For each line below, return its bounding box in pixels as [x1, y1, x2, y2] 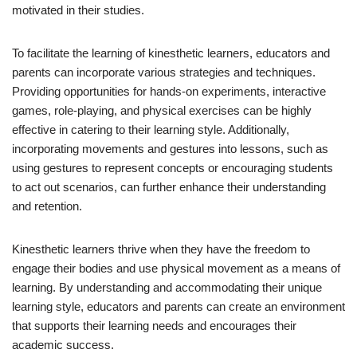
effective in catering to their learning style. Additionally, [12, 122, 289, 136]
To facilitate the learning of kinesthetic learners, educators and [12, 45, 330, 60]
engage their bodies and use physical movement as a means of [12, 261, 340, 275]
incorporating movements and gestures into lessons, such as [12, 141, 328, 155]
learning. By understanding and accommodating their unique [12, 280, 322, 294]
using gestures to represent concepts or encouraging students [12, 160, 333, 175]
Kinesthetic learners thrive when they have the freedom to [12, 241, 310, 256]
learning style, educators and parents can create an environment [12, 299, 345, 313]
